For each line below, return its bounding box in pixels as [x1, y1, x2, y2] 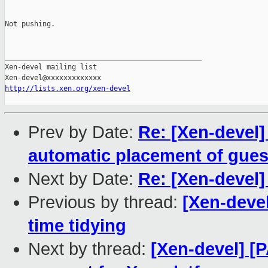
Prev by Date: [28, 123, 138, 142]
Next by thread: [28, 239, 151, 259]
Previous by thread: [28, 193, 182, 212]
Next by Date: [28, 169, 138, 189]
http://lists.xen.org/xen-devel [5, 84, 130, 93]
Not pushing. [5, 20, 55, 29]
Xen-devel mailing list [5, 63, 97, 72]
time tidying [28, 216, 126, 236]
